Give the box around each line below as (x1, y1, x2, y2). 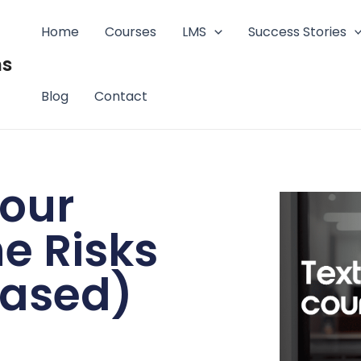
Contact (94, 87, 147, 106)
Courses (105, 23, 156, 41)
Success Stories (247, 23, 346, 41)
